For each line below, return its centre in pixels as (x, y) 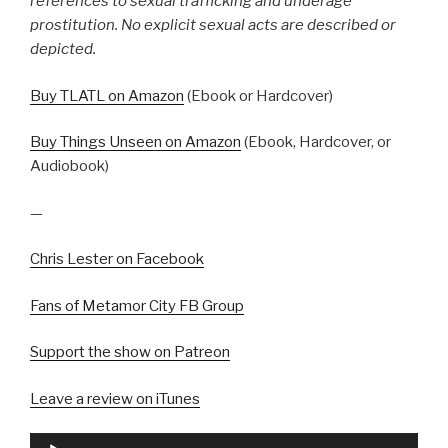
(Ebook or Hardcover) (258, 95)
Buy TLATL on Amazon (107, 95)
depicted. (63, 49)
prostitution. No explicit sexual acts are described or (213, 25)
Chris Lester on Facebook (117, 259)
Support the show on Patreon (130, 352)
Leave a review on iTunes (115, 398)
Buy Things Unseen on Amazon (135, 142)
